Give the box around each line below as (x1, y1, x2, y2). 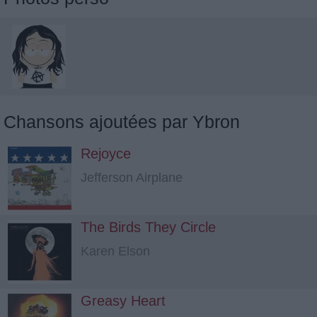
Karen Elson (81, 244, 150, 258)
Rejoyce (81, 146, 131, 161)
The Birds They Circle (81, 219, 216, 235)
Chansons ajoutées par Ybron (4, 112, 240, 132)
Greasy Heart (81, 293, 166, 309)
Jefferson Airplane (81, 171, 183, 185)
